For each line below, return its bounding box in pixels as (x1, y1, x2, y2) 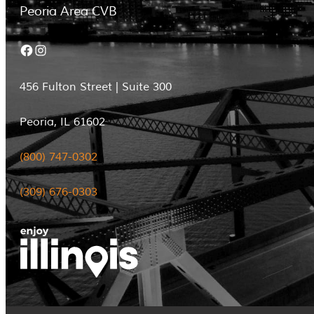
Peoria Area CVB (20, 3, 117, 19)
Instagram (33, 40, 46, 58)
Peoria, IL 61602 (20, 114, 105, 129)
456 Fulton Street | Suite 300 (20, 79, 172, 94)
